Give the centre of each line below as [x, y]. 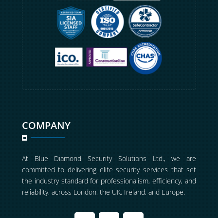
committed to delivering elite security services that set [109, 170]
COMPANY [46, 126]
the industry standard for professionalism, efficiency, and [109, 181]
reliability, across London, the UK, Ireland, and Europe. [103, 192]
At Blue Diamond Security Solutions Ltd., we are [109, 159]
